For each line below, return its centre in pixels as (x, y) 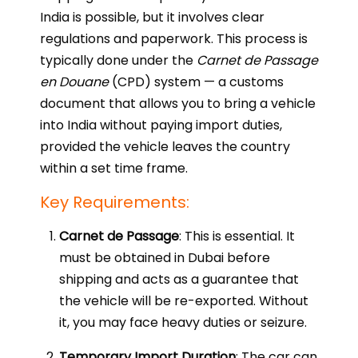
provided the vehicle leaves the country (165, 147)
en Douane (74, 82)
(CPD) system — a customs (196, 82)
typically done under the (118, 60)
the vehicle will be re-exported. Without (184, 301)
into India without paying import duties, (161, 125)
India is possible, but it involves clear (152, 17)
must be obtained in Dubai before (165, 258)
